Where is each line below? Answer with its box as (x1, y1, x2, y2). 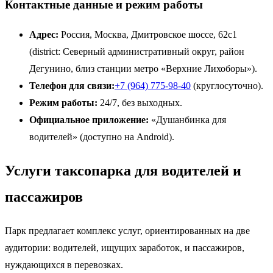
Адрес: (29, 29, 58, 40)
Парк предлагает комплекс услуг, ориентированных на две (5, 225, 250, 236)
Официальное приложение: (29, 114, 149, 125)
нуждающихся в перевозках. (5, 259, 123, 270)
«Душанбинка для (149, 114, 226, 125)
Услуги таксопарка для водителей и (5, 162, 241, 179)
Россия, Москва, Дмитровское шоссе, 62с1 (58, 29, 237, 40)
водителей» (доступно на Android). (29, 131, 174, 142)
